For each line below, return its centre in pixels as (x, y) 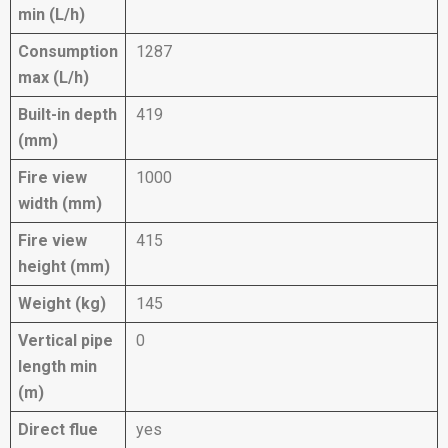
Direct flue (58, 429)
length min (57, 366)
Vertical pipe (65, 340)
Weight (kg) (62, 303)
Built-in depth (67, 114)
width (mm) (60, 203)
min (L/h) (51, 14)
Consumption (68, 51)
